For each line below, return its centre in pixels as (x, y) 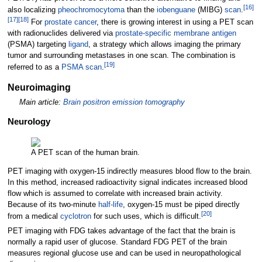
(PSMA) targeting (38, 44)
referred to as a (34, 68)
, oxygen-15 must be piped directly (181, 204)
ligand (78, 44)
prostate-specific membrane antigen (175, 33)
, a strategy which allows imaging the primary (164, 44)
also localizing (32, 10)
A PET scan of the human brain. (85, 153)
